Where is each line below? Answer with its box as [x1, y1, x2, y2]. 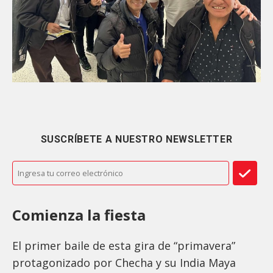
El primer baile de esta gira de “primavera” [12, 238, 235, 253]
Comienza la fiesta [12, 205, 149, 225]
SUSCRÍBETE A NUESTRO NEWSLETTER [40, 133, 233, 146]
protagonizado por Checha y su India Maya [12, 255, 236, 271]
